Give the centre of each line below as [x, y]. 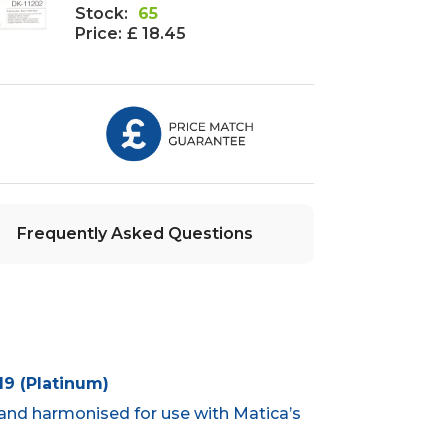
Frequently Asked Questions [134, 234]
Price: [99, 33]
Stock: [102, 13]
